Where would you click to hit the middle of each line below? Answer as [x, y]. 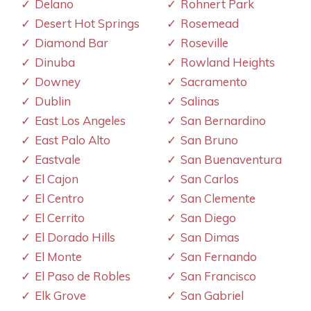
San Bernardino [223, 120]
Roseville [204, 42]
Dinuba [55, 62]
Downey [58, 81]
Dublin [53, 101]
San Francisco [218, 276]
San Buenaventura [231, 159]
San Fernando [219, 256]
